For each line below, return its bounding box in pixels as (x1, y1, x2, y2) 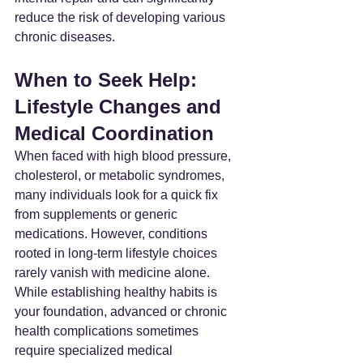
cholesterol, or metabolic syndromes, (15, 168, 228, 182)
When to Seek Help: (15, 68, 203, 91)
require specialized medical (15, 343, 176, 357)
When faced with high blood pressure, (15, 148, 234, 163)
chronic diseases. (15, 29, 115, 44)
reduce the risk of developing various (15, 10, 228, 24)
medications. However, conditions (15, 226, 211, 241)
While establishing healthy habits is (15, 284, 220, 299)
